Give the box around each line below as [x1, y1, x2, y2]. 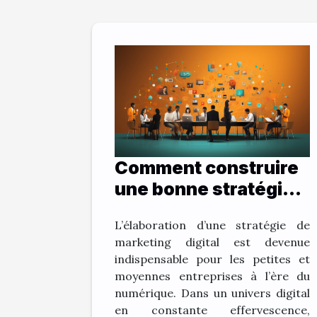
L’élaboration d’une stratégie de [115, 217, 310, 232]
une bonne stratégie [115, 178, 294, 200]
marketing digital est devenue [115, 234, 310, 249]
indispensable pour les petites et [115, 251, 310, 266]
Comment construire [115, 156, 299, 178]
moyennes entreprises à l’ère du [115, 268, 310, 283]
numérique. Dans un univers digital [115, 285, 310, 300]
